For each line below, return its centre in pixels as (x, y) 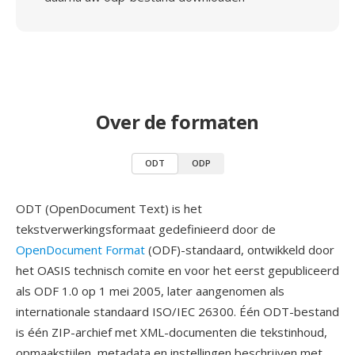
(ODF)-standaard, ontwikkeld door (240, 250)
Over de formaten (177, 122)
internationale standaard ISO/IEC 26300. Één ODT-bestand (177, 311)
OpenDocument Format (80, 250)
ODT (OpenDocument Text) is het (109, 208)
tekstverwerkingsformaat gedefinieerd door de (146, 229)
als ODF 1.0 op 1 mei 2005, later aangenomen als (150, 291)
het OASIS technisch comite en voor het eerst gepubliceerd (177, 270)
